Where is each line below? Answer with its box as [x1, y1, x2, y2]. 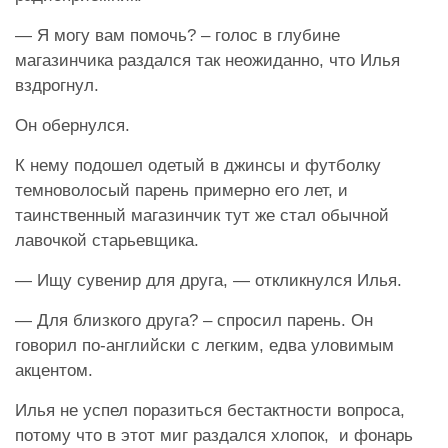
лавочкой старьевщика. [15, 230, 199, 250]
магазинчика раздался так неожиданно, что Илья [15, 50, 400, 70]
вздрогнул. [15, 75, 99, 95]
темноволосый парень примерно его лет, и [15, 180, 348, 200]
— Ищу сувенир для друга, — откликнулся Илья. [15, 270, 402, 290]
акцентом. [15, 360, 93, 380]
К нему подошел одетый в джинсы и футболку [15, 155, 381, 175]
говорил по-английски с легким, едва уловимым [15, 335, 394, 355]
